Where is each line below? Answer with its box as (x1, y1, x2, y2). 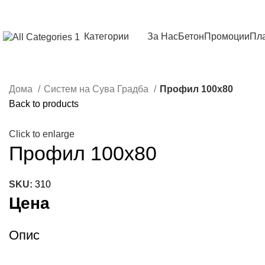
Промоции (204, 31, 250, 41)
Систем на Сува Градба (44, 84, 151, 94)
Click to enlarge (9, 129, 75, 140)
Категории (84, 31, 129, 41)
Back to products (9, 99, 79, 109)
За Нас (147, 31, 178, 41)
